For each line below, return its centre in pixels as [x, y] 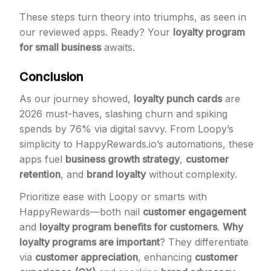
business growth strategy [122, 159]
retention [40, 174]
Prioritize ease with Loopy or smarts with [113, 197]
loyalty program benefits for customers [128, 227]
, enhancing [166, 257]
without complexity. [191, 174]
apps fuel [42, 159]
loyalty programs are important [90, 242]
